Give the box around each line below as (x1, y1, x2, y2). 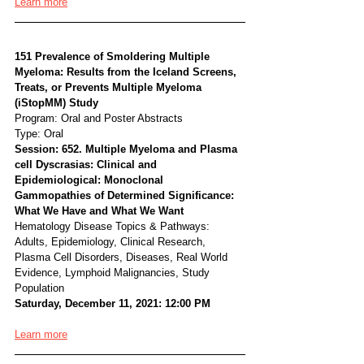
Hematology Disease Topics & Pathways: (15, 220, 210, 232)
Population (15, 282, 64, 294)
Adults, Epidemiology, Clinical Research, (15, 236, 209, 248)
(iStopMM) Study (15, 97, 98, 109)
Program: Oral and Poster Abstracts (15, 112, 183, 124)
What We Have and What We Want (15, 205, 184, 217)
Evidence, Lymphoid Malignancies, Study (15, 266, 213, 279)
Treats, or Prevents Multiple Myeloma (15, 81, 205, 93)
